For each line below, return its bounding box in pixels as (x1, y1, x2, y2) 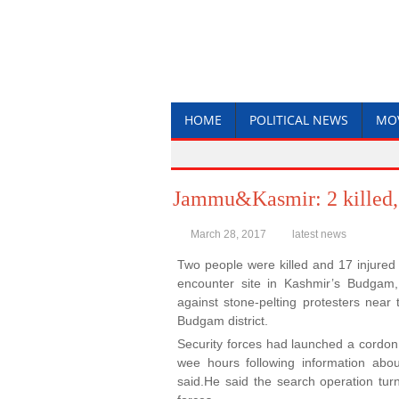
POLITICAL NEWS (249, 111, 348, 128)
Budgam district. (177, 313, 268, 328)
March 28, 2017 (191, 228, 266, 240)
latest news (292, 228, 346, 240)
